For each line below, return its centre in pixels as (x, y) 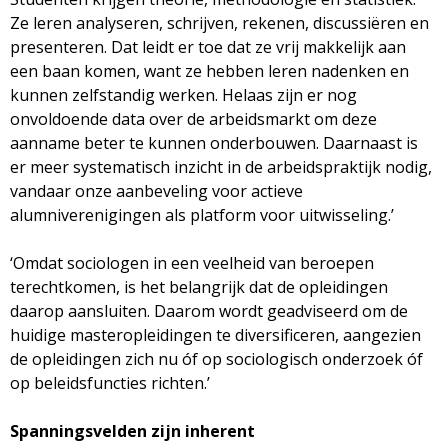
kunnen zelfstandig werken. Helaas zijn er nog (183, 94)
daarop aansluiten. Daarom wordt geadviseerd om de (209, 310)
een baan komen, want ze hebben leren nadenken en (209, 70)
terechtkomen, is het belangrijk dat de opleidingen (199, 286)
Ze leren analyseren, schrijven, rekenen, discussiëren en (219, 22)
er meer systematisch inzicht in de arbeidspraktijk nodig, (221, 166)
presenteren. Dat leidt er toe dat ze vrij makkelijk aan (208, 46)
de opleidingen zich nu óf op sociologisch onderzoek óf (216, 358)
